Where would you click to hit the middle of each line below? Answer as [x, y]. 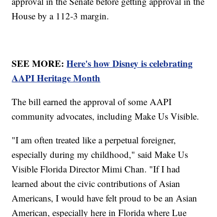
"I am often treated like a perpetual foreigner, [94, 140]
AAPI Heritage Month [56, 78]
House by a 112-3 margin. [62, 16]
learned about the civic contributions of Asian [96, 184]
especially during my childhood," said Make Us [100, 155]
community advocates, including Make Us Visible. [107, 116]
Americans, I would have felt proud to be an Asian [105, 198]
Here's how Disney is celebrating [130, 63]
